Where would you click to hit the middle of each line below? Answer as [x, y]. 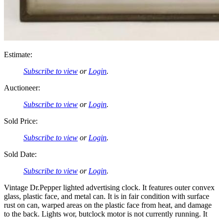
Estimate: [18, 55]
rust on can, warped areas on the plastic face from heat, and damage [108, 205]
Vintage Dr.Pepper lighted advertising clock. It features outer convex [109, 188]
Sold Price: [21, 121]
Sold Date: [20, 154]
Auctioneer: [22, 88]
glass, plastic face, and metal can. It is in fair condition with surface [107, 197]
